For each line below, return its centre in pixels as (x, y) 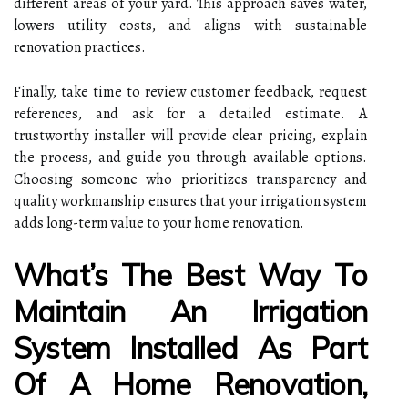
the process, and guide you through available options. (190, 157)
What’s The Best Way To (190, 275)
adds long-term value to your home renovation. (159, 223)
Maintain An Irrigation (190, 311)
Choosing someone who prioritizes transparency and (190, 179)
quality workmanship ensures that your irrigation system (190, 201)
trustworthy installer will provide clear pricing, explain (190, 135)
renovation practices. (80, 47)
